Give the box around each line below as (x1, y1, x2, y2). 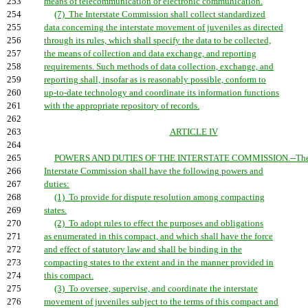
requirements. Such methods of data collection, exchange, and (44, 62, 274, 71)
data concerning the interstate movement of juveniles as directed (44, 23, 283, 32)
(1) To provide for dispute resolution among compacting (54, 192, 265, 202)
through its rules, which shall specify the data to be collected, (44, 36, 271, 45)
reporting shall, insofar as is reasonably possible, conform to (44, 75, 266, 85)
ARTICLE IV (169, 127, 218, 137)
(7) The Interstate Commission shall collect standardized (54, 10, 265, 19)
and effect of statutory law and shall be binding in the (44, 245, 242, 254)
